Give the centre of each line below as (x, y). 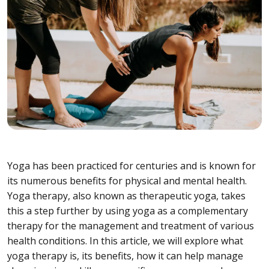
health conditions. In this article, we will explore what (125, 240)
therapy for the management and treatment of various (131, 225)
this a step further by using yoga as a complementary (128, 210)
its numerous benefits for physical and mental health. (127, 180)
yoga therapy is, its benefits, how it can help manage (125, 255)
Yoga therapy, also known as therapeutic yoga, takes (126, 195)
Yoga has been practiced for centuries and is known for (131, 165)
